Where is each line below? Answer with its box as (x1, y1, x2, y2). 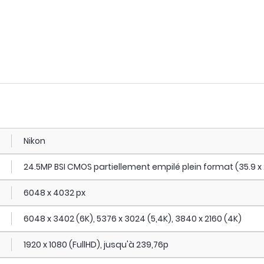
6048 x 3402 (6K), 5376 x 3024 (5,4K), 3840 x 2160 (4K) (23, 213, 242, 225)
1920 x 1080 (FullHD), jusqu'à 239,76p (23, 239, 169, 250)
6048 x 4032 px (23, 187, 85, 199)
